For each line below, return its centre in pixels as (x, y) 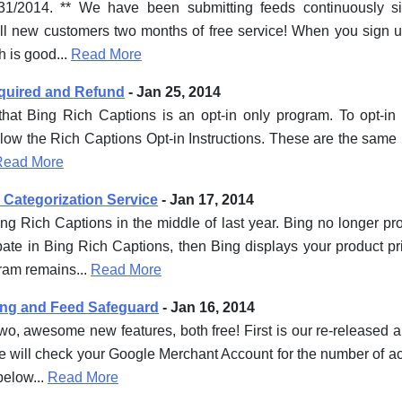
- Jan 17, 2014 (206, 199)
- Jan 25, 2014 (173, 92)
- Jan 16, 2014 (207, 307)
